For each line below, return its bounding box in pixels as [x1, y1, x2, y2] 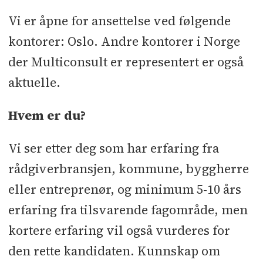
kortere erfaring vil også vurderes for [8, 222, 230, 240]
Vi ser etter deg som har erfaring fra [8, 140, 219, 157]
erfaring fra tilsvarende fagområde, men [8, 201, 248, 219]
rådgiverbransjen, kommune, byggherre [8, 160, 249, 178]
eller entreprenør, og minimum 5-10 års [8, 181, 241, 198]
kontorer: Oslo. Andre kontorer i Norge [8, 32, 240, 50]
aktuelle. [8, 73, 60, 91]
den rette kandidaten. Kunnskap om [8, 242, 220, 260]
